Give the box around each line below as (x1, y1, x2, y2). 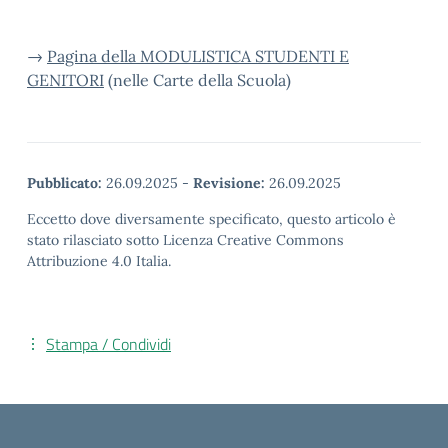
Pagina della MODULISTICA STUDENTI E (47, 46, 349, 66)
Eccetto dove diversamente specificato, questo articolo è (27, 210, 396, 228)
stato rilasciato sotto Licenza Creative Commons (27, 231, 344, 249)
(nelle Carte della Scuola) (104, 70, 291, 90)
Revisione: (193, 174, 265, 192)
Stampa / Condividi (46, 332, 171, 356)
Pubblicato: (27, 174, 102, 192)
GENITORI (27, 70, 104, 90)
